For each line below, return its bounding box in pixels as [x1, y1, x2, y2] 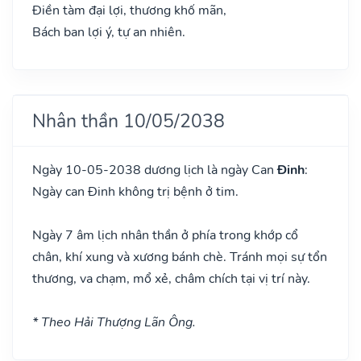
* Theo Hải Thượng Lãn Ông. [32, 313, 196, 331]
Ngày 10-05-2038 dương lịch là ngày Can [32, 160, 277, 179]
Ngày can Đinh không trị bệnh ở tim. [32, 182, 239, 201]
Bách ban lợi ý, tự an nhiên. [32, 23, 185, 41]
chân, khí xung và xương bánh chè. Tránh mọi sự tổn [32, 247, 327, 266]
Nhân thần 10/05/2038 [32, 107, 225, 134]
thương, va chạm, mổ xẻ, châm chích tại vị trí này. [32, 269, 310, 288]
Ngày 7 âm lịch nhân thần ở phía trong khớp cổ [32, 226, 298, 244]
